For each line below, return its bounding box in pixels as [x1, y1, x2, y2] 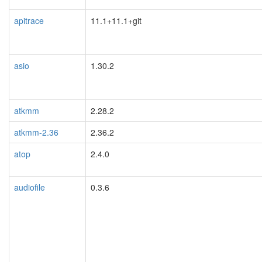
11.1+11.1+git [91, 14, 142, 26]
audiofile [14, 181, 45, 193]
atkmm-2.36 [14, 126, 58, 138]
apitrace [14, 14, 44, 26]
